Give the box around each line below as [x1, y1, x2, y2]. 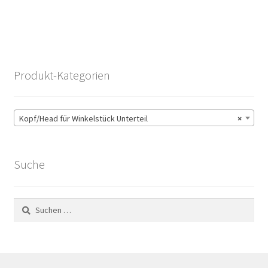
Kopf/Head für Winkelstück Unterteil [19, 112, 148, 124]
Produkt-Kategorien [13, 67, 110, 83]
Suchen [13, 199, 39, 210]
